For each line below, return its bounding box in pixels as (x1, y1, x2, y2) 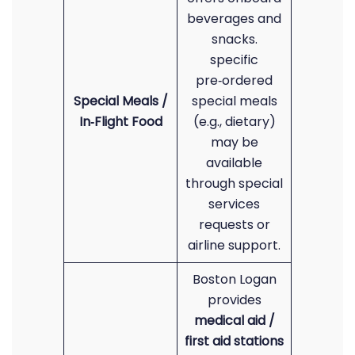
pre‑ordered (196, 71, 273, 90)
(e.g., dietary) (193, 113, 276, 131)
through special (185, 174, 283, 193)
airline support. (188, 236, 281, 254)
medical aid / (193, 311, 275, 330)
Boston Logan (192, 270, 277, 288)
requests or (198, 216, 270, 234)
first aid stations (185, 332, 284, 350)
